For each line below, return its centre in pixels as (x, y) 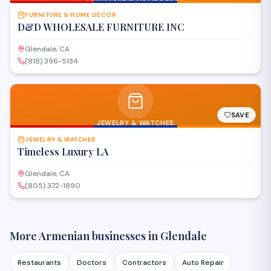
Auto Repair (203, 263)
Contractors (144, 263)
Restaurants (39, 263)
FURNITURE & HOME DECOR (70, 15)
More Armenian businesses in (85, 236)
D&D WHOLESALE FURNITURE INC (101, 27)
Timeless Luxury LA (63, 152)
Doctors (92, 263)
